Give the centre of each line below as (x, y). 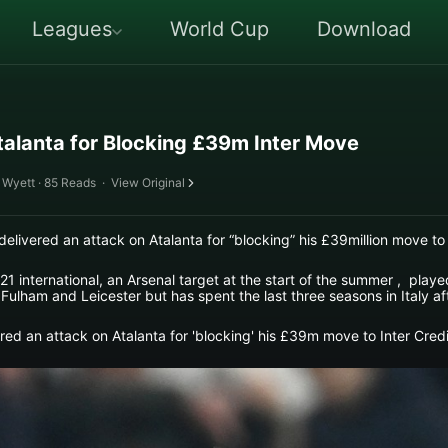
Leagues (72, 29)
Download (364, 29)
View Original (148, 182)
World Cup (219, 29)
